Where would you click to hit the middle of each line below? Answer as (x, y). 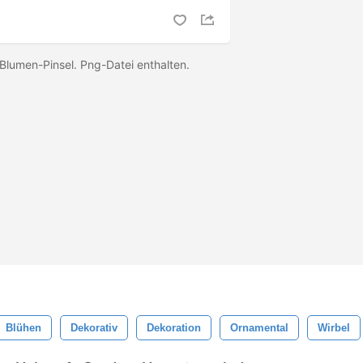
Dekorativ (94, 328)
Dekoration (174, 328)
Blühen (23, 328)
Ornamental (259, 328)
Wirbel (334, 328)
